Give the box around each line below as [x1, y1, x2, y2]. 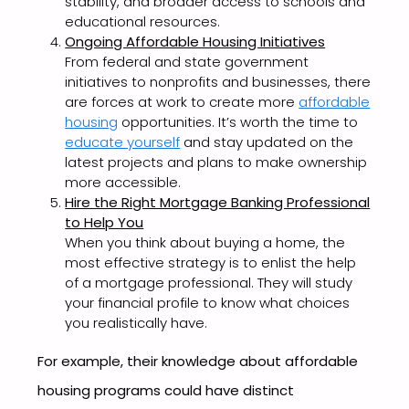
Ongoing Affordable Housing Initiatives [65, 32, 326, 52]
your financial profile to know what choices [65, 293, 351, 313]
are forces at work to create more [65, 92, 299, 112]
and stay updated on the [180, 132, 354, 152]
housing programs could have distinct [37, 381, 295, 401]
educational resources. [65, 12, 221, 32]
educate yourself [65, 132, 181, 152]
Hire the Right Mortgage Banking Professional [65, 193, 371, 213]
